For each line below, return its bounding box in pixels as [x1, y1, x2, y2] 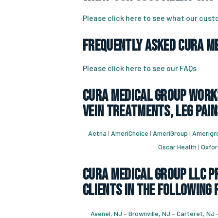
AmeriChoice [111, 129, 148, 137]
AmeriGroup [153, 129, 188, 137]
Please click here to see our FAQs [83, 63, 197, 73]
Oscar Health [158, 143, 197, 151]
